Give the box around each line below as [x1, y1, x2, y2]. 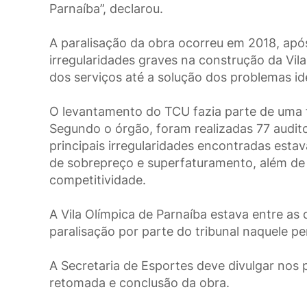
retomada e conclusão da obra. [49, 275, 230, 291]
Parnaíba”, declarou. [49, 1, 163, 16]
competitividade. [49, 173, 146, 188]
